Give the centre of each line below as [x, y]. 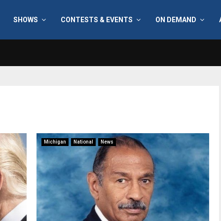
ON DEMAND [176, 20]
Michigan [55, 142]
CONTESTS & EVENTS [96, 20]
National [83, 142]
